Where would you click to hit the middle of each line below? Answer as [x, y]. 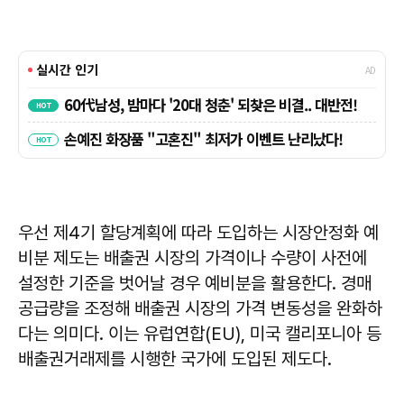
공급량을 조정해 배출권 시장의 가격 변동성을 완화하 [200, 309]
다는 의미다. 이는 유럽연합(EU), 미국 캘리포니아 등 [200, 334]
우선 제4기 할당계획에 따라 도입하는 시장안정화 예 [198, 233]
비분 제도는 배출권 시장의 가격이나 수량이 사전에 [193, 258]
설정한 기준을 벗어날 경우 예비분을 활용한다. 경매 [195, 284]
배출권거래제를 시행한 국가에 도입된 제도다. [175, 359]
